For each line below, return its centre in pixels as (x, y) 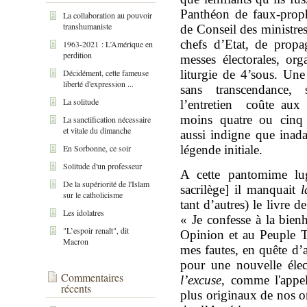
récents (76, 288)
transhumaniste (87, 26)
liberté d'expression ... (98, 83)
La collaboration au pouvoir (108, 15)
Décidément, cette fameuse (106, 72)
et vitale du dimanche (97, 130)
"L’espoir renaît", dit (96, 230)
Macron (76, 241)
